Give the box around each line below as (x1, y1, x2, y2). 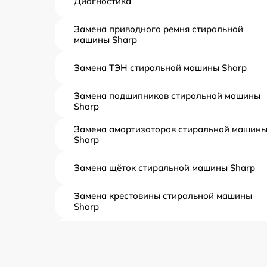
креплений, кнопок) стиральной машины (74, 233, 251, 244)
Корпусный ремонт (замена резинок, (74, 222, 234, 234)
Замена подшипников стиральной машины (74, 90, 260, 101)
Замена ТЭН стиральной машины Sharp (74, 62, 247, 73)
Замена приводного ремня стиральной (74, 23, 243, 35)
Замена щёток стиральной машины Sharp (74, 162, 255, 173)
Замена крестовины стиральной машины (74, 190, 252, 201)
